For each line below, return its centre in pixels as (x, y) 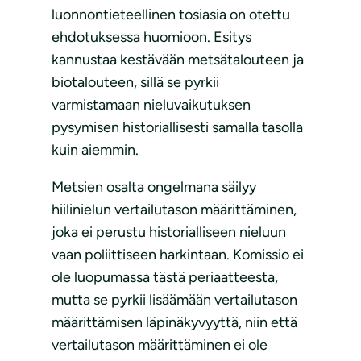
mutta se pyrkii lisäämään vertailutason (174, 300)
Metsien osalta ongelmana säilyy (154, 187)
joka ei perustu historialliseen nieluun (169, 232)
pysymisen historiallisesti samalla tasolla (177, 128)
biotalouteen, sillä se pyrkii (135, 83)
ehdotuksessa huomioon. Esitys (151, 37)
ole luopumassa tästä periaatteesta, (165, 278)
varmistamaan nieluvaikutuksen (151, 105)
